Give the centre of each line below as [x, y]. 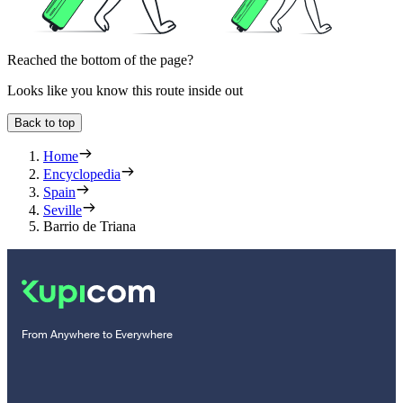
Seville [63, 210]
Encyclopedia [82, 175]
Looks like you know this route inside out [125, 91]
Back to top [45, 123]
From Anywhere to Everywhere [97, 335]
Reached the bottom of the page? [100, 60]
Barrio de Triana [90, 227]
